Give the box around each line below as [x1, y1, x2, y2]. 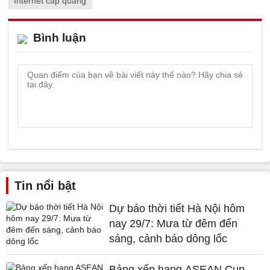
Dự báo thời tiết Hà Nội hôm [109, 202, 245, 215]
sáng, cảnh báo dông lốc [109, 232, 228, 245]
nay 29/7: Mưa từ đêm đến [109, 217, 238, 230]
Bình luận [33, 31, 86, 44]
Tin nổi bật [14, 178, 76, 192]
